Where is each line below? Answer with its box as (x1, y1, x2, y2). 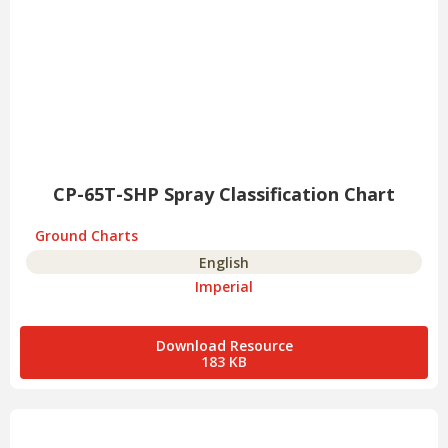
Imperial (195, 277, 253, 297)
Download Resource (155, 336, 293, 356)
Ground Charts (35, 226, 138, 246)
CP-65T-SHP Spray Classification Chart (53, 182, 395, 207)
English (199, 253, 249, 273)
